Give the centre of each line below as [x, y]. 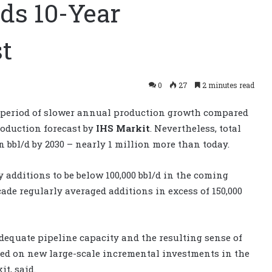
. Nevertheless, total [195, 128]
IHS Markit [123, 128]
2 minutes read [227, 85]
